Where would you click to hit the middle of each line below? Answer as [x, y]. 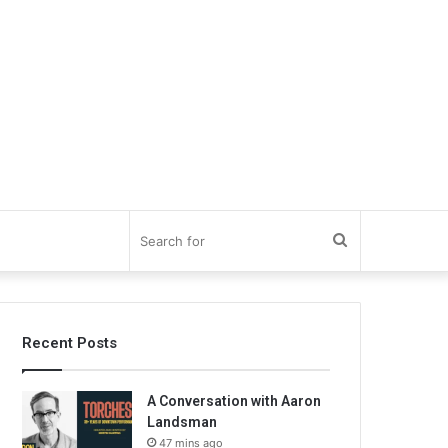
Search [372, 240]
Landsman [182, 422]
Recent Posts [70, 343]
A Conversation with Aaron [234, 401]
